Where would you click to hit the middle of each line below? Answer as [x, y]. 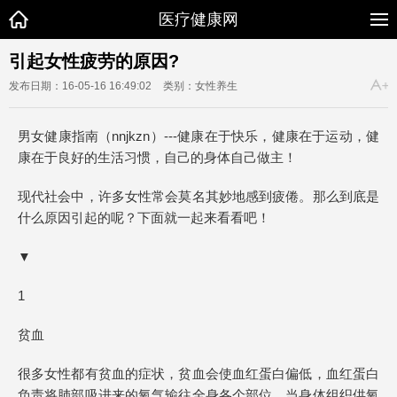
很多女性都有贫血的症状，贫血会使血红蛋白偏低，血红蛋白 [198, 374]
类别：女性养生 [200, 86]
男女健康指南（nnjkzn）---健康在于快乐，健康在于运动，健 [198, 136]
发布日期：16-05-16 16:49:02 [80, 86]
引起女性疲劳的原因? [94, 61]
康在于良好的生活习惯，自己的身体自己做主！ [157, 157]
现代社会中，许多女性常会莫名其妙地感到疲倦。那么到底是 [198, 196]
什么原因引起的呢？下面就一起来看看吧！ [144, 218]
